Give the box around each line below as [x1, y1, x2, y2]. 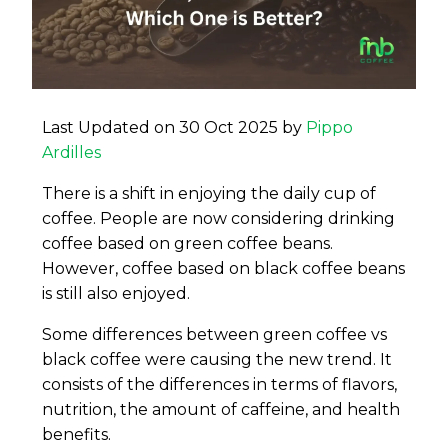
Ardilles [42, 143, 102, 163]
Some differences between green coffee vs [42, 325, 388, 345]
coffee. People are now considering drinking [42, 209, 396, 229]
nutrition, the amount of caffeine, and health [42, 400, 401, 420]
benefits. [42, 425, 116, 445]
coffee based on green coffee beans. [42, 234, 334, 254]
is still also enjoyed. [42, 284, 199, 304]
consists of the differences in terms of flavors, [42, 375, 398, 395]
